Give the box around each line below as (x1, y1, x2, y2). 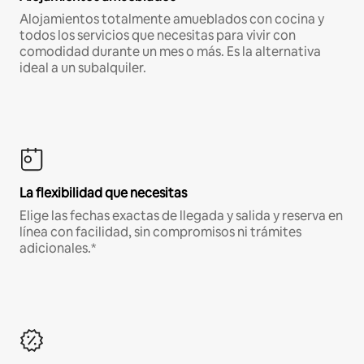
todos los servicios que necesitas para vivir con (19, 27, 296, 45)
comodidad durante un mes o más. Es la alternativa (19, 43, 321, 61)
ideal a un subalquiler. (19, 59, 146, 77)
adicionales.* (19, 240, 96, 258)
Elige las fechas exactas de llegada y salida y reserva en (19, 207, 343, 225)
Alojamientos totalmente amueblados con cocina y (19, 11, 324, 28)
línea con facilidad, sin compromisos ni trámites (19, 223, 301, 241)
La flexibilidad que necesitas (19, 184, 187, 202)
